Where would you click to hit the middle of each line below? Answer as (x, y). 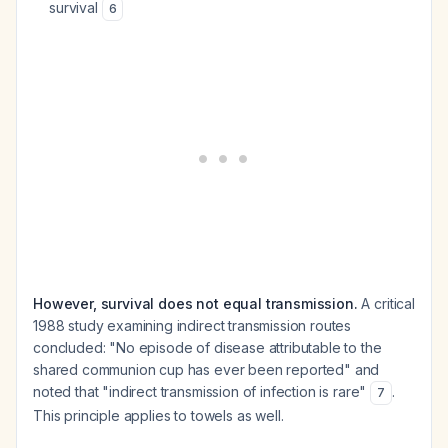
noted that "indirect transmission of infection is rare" (202, 391)
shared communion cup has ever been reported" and (206, 369)
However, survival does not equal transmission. (195, 303)
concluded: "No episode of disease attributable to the (207, 347)
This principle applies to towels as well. (158, 415)
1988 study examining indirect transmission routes (192, 325)
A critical (386, 303)
